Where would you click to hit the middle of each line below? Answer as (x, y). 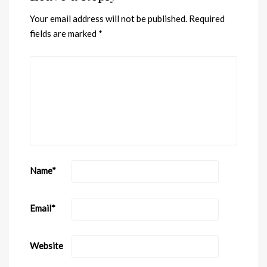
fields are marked (64, 34)
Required (207, 19)
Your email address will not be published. (108, 19)
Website (46, 245)
